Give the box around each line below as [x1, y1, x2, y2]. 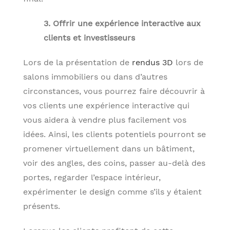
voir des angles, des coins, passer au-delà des [23, 158, 205, 168]
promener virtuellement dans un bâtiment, [23, 143, 195, 154]
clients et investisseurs [44, 32, 135, 43]
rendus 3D [129, 57, 173, 67]
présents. [23, 201, 60, 211]
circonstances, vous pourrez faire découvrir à [23, 86, 205, 96]
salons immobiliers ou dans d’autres [23, 71, 167, 82]
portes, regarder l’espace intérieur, [23, 172, 161, 182]
